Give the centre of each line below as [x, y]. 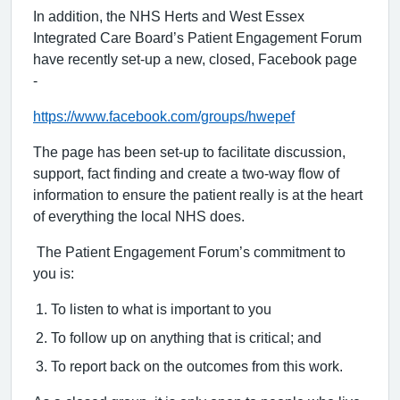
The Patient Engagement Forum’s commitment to [189, 251]
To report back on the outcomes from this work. [197, 366]
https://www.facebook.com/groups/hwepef [164, 116]
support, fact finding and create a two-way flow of [186, 173]
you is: [54, 273]
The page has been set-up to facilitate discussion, [189, 151]
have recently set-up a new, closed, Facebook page [195, 58]
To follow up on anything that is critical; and [186, 337]
